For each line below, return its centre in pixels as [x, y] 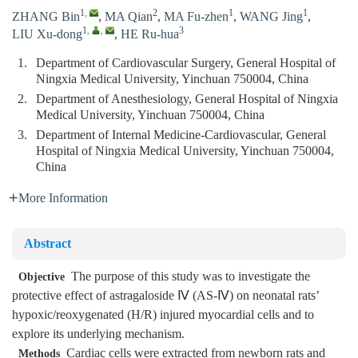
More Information [63, 199]
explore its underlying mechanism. [98, 334]
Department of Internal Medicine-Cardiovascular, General [181, 135]
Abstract [48, 244]
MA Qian [129, 17]
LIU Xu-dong [47, 35]
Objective [42, 277]
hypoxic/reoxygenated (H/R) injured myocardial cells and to [163, 315]
